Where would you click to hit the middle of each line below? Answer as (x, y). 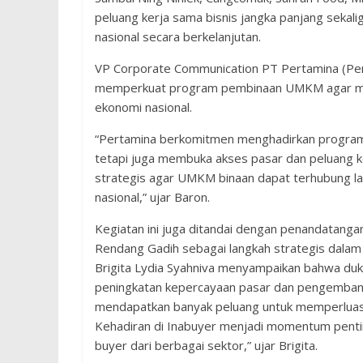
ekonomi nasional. (143, 107)
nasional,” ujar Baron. (152, 197)
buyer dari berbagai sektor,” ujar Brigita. (206, 345)
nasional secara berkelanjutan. (178, 36)
